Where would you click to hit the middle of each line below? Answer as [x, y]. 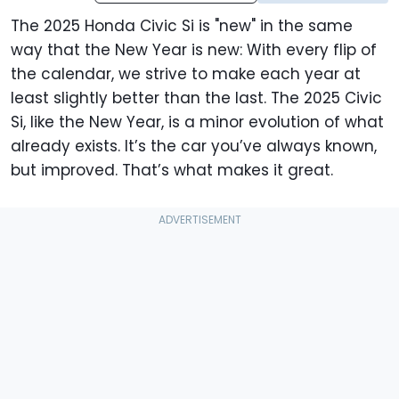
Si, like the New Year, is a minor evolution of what [197, 122]
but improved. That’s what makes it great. [174, 171]
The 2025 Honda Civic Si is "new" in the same [182, 26]
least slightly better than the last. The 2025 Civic [196, 98]
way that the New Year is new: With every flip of [194, 50]
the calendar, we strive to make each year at [186, 74]
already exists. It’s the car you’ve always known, [194, 147]
